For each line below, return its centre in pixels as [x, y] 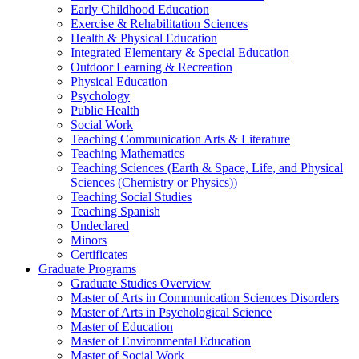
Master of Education [122, 327]
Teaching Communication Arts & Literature [180, 139]
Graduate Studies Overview [141, 284]
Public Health [105, 111]
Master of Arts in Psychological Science [171, 313]
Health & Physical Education [144, 38]
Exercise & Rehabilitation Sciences [159, 24]
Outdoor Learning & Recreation [151, 67]
